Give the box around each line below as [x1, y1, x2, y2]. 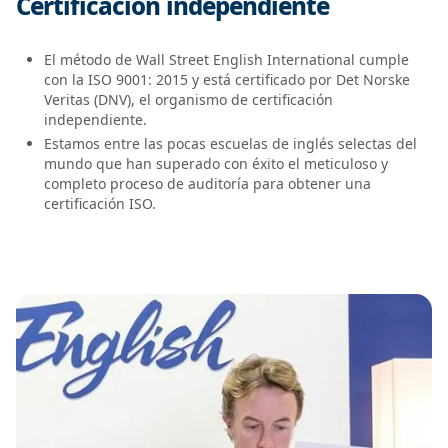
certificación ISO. [44, 193, 156, 213]
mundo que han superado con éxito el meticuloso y [44, 153, 388, 173]
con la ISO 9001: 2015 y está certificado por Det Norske [44, 70, 410, 90]
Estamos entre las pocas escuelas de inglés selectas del [44, 133, 417, 153]
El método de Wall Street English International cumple [44, 50, 409, 70]
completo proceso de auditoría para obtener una [44, 173, 371, 193]
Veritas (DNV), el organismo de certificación [44, 90, 333, 110]
